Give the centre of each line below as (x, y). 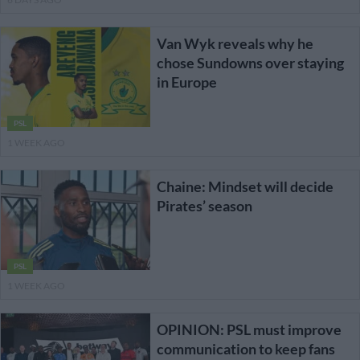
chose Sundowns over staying (250, 63)
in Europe (186, 82)
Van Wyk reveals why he (235, 44)
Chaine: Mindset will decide (245, 187)
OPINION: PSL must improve (249, 330)
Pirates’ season (204, 206)
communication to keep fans (245, 349)
